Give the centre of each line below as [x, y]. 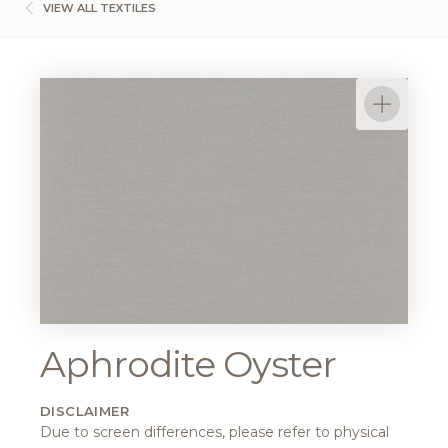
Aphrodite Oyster [188, 363]
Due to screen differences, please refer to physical [214, 431]
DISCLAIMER [84, 410]
